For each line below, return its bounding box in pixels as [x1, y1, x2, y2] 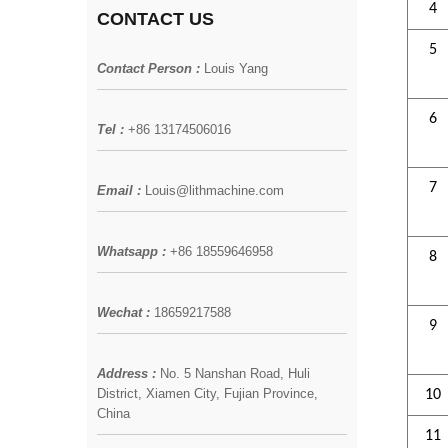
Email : [97, 182, 145, 198]
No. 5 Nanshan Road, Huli [160, 365, 310, 381]
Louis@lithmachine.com [145, 182, 284, 198]
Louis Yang [204, 60, 268, 76]
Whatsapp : [97, 243, 170, 259]
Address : [97, 365, 160, 381]
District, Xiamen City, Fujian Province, [97, 385, 318, 401]
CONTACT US [97, 8, 214, 29]
